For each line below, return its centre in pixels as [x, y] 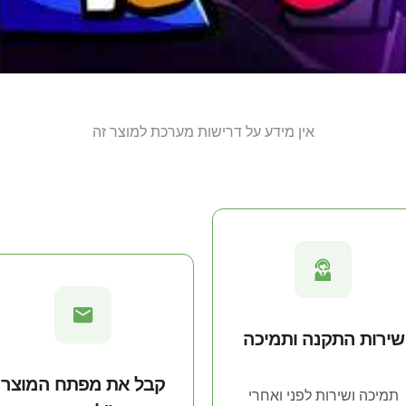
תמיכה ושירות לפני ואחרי [323, 396]
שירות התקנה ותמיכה [323, 339]
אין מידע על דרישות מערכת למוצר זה [203, 131]
